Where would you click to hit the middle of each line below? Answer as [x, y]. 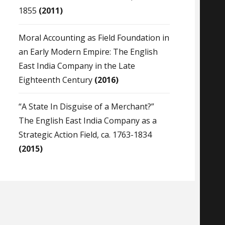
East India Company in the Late [77, 66]
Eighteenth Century [56, 80]
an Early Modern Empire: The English [88, 51]
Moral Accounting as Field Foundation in [94, 37]
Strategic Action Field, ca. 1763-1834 [85, 135]
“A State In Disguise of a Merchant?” [86, 107]
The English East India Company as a [87, 121]
